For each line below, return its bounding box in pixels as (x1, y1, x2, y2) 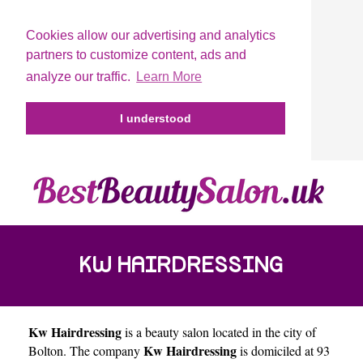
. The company (63, 341, 143, 359)
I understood (120, 112, 191, 126)
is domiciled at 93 (237, 341, 330, 359)
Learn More (136, 70, 203, 84)
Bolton (28, 341, 63, 359)
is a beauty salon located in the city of (122, 322, 316, 340)
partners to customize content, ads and (26, 48, 246, 62)
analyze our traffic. (26, 70, 134, 84)
